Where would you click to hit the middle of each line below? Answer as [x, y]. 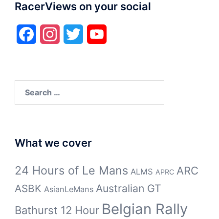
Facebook [55, 34]
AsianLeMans [69, 189]
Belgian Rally [145, 209]
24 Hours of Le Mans [71, 170]
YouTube [122, 34]
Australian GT [129, 188]
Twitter [96, 34]
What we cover [53, 142]
